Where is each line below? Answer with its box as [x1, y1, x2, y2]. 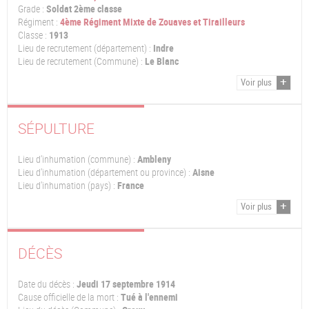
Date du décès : [18, 277, 74, 290]
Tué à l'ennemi [119, 290, 178, 303]
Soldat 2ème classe [44, 2, 122, 15]
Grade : [18, 2, 44, 15]
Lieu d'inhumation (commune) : [18, 153, 135, 166]
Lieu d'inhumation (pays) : [18, 179, 115, 192]
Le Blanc [143, 54, 179, 68]
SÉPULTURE [18, 119, 94, 139]
